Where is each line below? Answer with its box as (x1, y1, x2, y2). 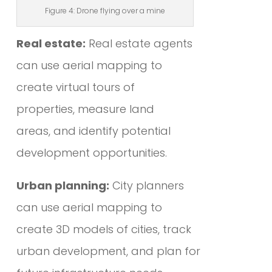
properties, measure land (16, 101, 154, 117)
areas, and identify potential (16, 123, 171, 139)
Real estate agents (85, 36, 192, 52)
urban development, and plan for (16, 243, 200, 259)
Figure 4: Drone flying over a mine (45, 5, 166, 16)
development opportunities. (16, 145, 167, 161)
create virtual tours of (16, 80, 135, 95)
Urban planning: (16, 178, 109, 194)
